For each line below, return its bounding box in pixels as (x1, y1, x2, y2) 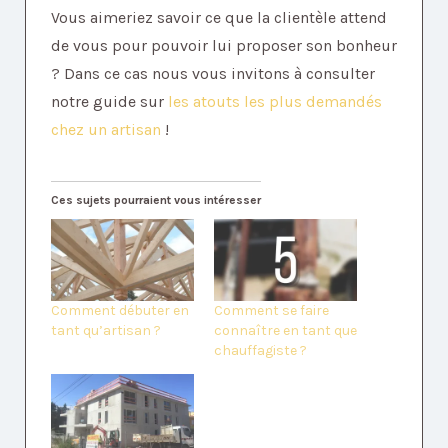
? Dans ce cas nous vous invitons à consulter (51, 64, 375, 84)
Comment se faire (214, 302, 329, 320)
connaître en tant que (214, 322, 357, 340)
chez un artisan (51, 120, 161, 140)
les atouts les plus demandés (168, 92, 382, 112)
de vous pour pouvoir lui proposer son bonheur (51, 36, 397, 56)
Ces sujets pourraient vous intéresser (51, 193, 261, 208)
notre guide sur (51, 92, 168, 112)
